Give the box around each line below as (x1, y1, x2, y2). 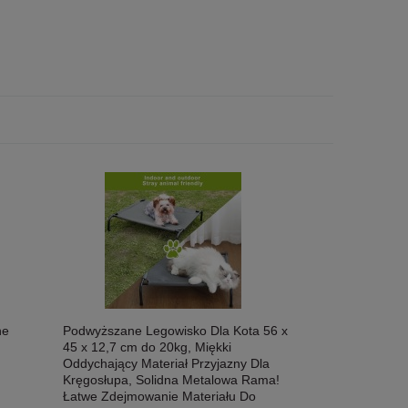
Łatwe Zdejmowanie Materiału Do (63, 389, 257, 404)
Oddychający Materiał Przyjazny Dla (63, 356, 270, 372)
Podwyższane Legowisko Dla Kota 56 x (63, 323, 289, 339)
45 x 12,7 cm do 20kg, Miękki (63, 340, 232, 355)
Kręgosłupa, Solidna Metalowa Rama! (63, 372, 280, 388)
